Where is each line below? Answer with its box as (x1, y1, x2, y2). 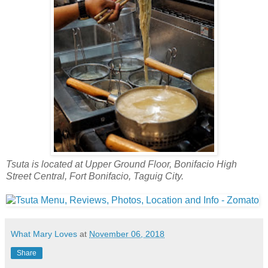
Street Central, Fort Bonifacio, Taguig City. (6, 170, 186, 181)
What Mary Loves (11, 229, 77, 239)
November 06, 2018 (89, 229, 165, 239)
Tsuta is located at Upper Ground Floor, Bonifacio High (6, 159, 237, 169)
